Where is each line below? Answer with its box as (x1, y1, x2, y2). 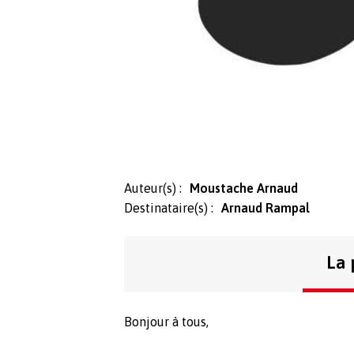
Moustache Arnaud (190, 180, 298, 195)
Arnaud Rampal (221, 200, 310, 215)
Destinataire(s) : (124, 200, 213, 215)
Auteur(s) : (124, 180, 182, 195)
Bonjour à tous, (124, 314, 209, 329)
